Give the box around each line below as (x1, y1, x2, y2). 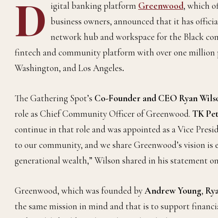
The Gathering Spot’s (15, 92, 94, 104)
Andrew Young (145, 185, 201, 197)
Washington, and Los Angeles (15, 62, 122, 74)
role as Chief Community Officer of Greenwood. (15, 108, 192, 120)
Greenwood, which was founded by (15, 185, 145, 197)
